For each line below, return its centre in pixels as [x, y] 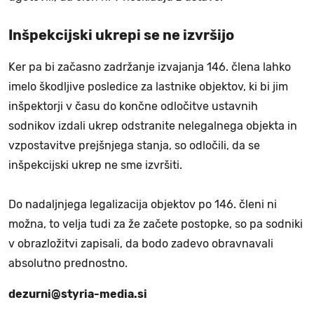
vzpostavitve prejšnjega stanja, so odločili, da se [134, 145]
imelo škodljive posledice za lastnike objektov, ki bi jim [148, 86]
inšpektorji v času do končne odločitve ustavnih [133, 106]
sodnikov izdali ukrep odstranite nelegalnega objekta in [153, 125]
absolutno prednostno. [69, 263]
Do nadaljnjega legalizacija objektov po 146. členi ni [143, 204]
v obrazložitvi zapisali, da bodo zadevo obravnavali [141, 243]
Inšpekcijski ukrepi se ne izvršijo [121, 35]
